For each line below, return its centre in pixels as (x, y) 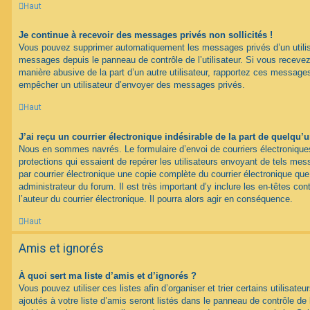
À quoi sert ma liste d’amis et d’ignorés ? (108, 276)
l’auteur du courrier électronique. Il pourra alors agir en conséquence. (156, 199)
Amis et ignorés (61, 249)
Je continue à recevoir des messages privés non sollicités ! (146, 35)
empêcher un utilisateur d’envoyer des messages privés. (132, 84)
